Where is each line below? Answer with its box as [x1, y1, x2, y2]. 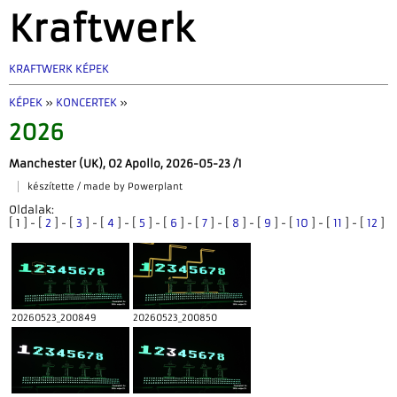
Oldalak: [9, 203, 54, 216]
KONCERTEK [56, 96, 117, 109]
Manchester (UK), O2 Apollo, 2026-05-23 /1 [9, 157, 242, 170]
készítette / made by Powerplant [27, 181, 183, 192]
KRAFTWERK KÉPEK [9, 62, 109, 75]
